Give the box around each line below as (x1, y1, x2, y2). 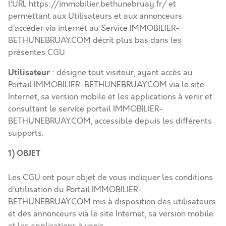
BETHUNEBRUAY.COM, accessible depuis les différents (8, 116, 212, 127)
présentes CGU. (8, 47, 67, 58)
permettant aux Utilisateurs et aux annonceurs (8, 11, 182, 22)
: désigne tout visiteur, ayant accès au (50, 67, 193, 78)
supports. (8, 128, 43, 139)
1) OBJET (8, 147, 40, 159)
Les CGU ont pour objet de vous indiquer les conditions (8, 172, 213, 183)
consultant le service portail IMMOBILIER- (8, 103, 163, 115)
